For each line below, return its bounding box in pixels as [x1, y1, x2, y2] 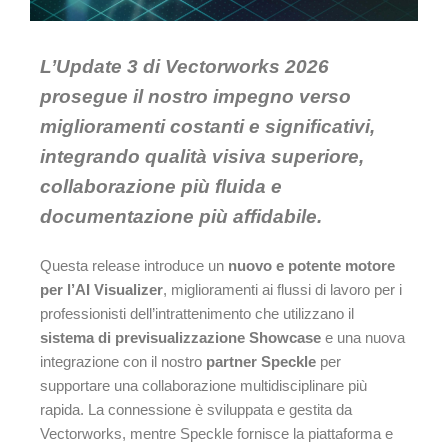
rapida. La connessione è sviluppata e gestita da [40, 401, 352, 419]
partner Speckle [206, 353, 316, 371]
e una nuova [321, 329, 405, 347]
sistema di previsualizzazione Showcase [40, 329, 321, 347]
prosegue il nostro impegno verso [40, 85, 351, 107]
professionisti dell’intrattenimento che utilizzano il [40, 305, 354, 323]
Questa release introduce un [40, 257, 228, 275]
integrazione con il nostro [40, 353, 206, 371]
